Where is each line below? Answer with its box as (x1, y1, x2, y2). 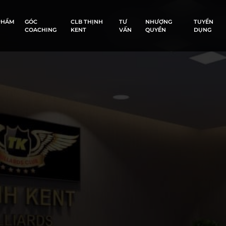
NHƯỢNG (145, 18, 172, 25)
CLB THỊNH (70, 18, 103, 25)
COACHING (24, 26, 56, 33)
